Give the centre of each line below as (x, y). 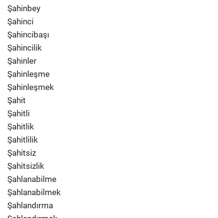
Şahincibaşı (28, 35)
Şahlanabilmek (34, 192)
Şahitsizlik (26, 166)
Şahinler (22, 61)
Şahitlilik (23, 140)
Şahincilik (25, 48)
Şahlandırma (30, 205)
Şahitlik (21, 127)
